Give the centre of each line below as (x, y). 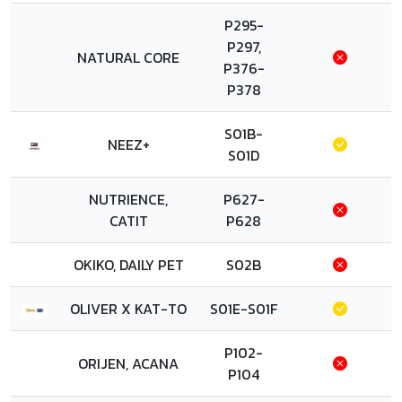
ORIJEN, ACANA (128, 363)
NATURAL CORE (128, 57)
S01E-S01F (244, 309)
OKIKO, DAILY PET (128, 265)
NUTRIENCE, (128, 199)
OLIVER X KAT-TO (128, 309)
